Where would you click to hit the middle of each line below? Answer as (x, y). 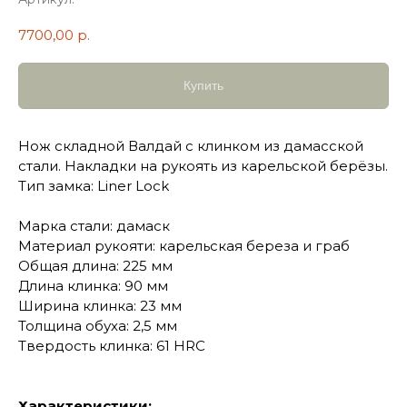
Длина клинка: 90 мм (93, 286)
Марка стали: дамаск (94, 226)
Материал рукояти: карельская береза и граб (184, 246)
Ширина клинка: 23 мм (100, 306)
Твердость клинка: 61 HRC (112, 346)
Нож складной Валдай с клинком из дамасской (191, 146)
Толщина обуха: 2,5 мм (98, 326)
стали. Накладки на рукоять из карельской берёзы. (203, 166)
